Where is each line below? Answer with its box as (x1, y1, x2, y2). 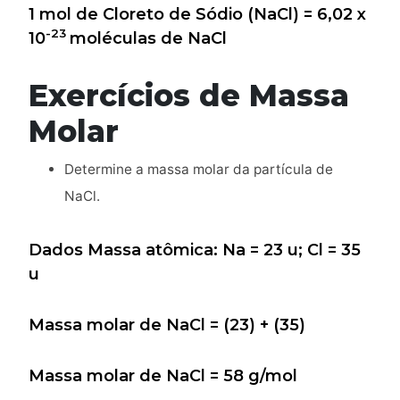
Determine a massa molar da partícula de (64, 160, 333, 178)
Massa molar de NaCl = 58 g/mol (29, 365, 297, 386)
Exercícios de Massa (29, 76, 349, 113)
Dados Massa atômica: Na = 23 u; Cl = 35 (29, 239, 361, 260)
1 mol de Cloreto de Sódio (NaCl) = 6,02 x (29, 4, 366, 24)
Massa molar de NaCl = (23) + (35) (29, 314, 305, 335)
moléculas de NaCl (70, 28, 227, 48)
